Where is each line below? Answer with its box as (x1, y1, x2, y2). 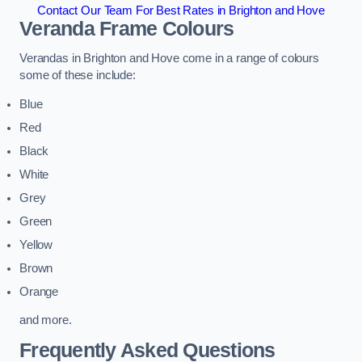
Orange (19, 284, 59, 298)
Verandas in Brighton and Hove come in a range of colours (19, 52, 319, 65)
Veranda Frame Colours (19, 17, 234, 40)
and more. (19, 314, 72, 327)
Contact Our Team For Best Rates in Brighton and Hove (37, 3, 325, 17)
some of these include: (19, 69, 136, 82)
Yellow (19, 238, 53, 251)
